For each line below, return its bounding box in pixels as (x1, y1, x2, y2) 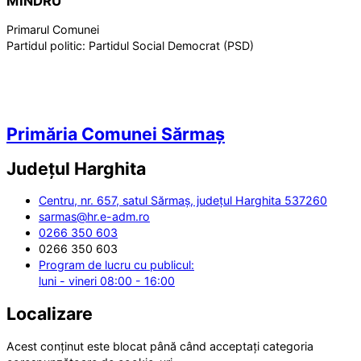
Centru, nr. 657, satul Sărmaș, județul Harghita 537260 (39, 193, 327, 208)
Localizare (6, 303, 93, 325)
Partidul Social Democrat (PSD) (89, 39, 254, 53)
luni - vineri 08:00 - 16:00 (39, 274, 175, 288)
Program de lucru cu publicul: (39, 258, 194, 272)
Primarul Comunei (6, 23, 99, 37)
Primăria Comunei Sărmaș (6, 122, 225, 144)
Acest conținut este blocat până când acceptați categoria (6, 338, 313, 353)
